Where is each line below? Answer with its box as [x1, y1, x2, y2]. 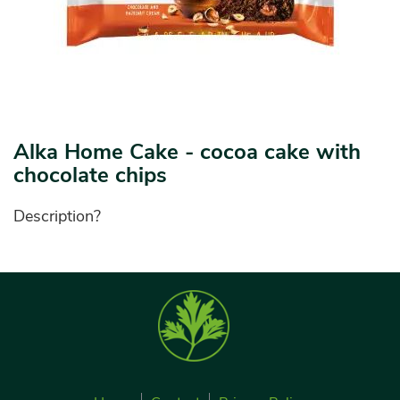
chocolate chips [13, 161, 167, 190]
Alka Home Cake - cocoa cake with [13, 137, 361, 167]
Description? [13, 205, 101, 228]
